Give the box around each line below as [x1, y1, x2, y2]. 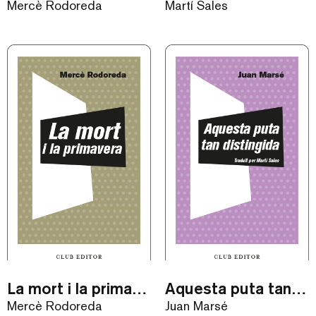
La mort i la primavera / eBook [132, 278, 147, 298]
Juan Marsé [165, 298, 228, 314]
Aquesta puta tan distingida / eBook [291, 278, 307, 298]
